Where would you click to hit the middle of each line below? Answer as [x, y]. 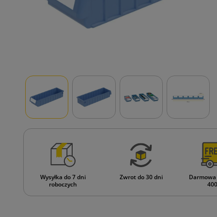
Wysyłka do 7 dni [63, 177]
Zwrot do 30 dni [141, 177]
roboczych [63, 184]
